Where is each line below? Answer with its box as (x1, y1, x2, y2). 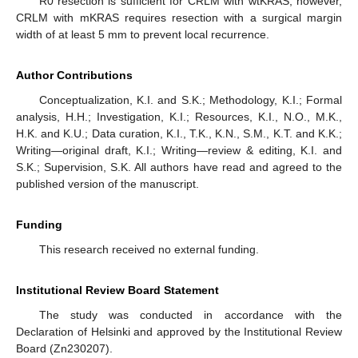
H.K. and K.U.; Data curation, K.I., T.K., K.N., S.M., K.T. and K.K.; (16, 127, 342, 141)
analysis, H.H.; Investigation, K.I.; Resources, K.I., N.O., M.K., (16, 110, 342, 124)
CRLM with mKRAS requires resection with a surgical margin (16, 11, 342, 25)
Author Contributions (16, 69, 133, 82)
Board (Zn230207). (16, 342, 113, 356)
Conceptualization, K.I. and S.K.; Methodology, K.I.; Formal (38, 93, 342, 107)
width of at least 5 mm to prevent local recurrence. (16, 28, 269, 42)
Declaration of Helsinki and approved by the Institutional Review (16, 325, 342, 339)
